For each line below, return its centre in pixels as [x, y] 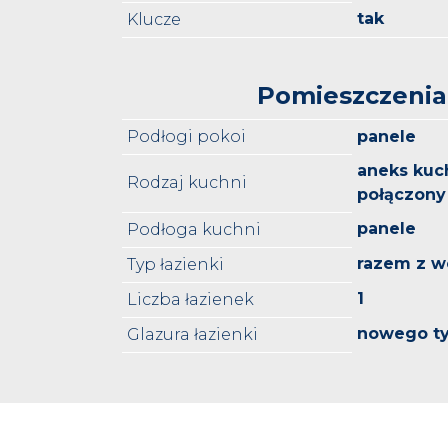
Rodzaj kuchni [187, 183]
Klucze [154, 20]
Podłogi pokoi [186, 137]
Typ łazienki [175, 265]
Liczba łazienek [190, 300]
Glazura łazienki [192, 335]
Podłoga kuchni [194, 230]
